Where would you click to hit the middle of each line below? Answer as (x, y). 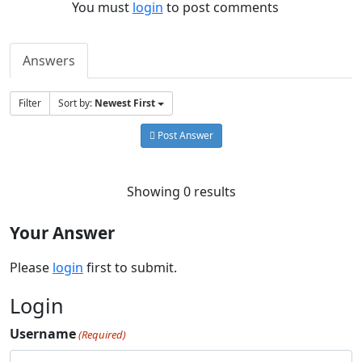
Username (43, 333)
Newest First (125, 103)
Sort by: (76, 103)
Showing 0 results (181, 191)
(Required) (103, 334)
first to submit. (130, 267)
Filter (30, 103)
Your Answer (62, 232)
